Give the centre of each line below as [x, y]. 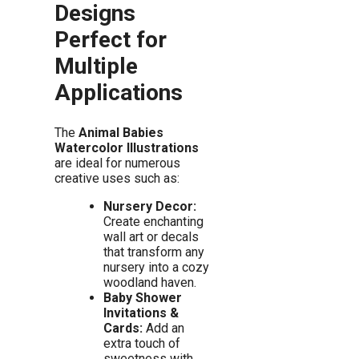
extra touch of [141, 343]
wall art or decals [151, 236]
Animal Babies [121, 132]
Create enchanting [153, 221]
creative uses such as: [117, 178]
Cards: [123, 328]
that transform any [153, 252]
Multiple [96, 67]
